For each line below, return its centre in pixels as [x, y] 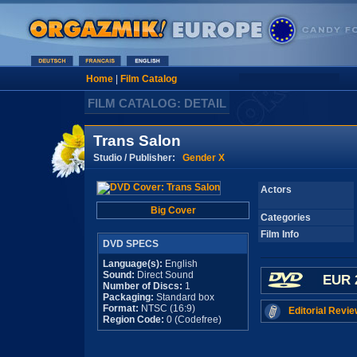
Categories [286, 218]
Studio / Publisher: [138, 157]
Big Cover [173, 210]
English [180, 264]
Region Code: [133, 320]
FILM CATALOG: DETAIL [157, 103]
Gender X [204, 157]
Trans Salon [137, 141]
